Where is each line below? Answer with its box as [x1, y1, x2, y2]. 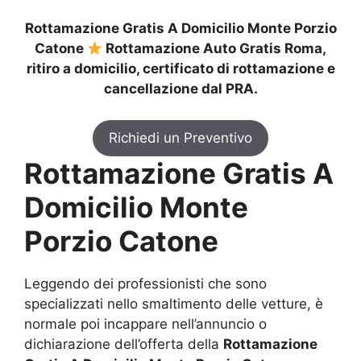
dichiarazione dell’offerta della [24, 335, 223, 352]
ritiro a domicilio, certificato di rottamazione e [26, 60, 335, 77]
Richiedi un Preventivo [109, 129, 252, 146]
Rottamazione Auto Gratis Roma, [102, 40, 327, 57]
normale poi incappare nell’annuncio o [24, 315, 267, 332]
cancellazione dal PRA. [103, 81, 258, 98]
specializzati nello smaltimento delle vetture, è [24, 295, 323, 312]
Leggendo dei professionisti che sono [24, 275, 267, 292]
